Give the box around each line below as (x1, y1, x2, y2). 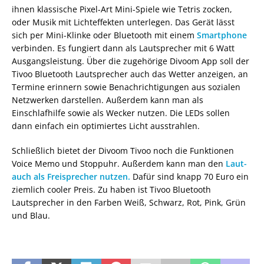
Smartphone (197, 29, 247, 41)
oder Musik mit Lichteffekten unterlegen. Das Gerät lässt (12, 16, 235, 28)
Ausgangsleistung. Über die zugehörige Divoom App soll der (12, 55, 249, 67)
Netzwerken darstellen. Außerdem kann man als (12, 94, 203, 105)
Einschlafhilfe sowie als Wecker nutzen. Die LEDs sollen (12, 107, 230, 118)
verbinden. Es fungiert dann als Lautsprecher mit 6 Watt (12, 42, 235, 54)
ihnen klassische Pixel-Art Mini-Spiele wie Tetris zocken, (12, 3, 232, 15)
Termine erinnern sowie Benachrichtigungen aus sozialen (12, 81, 240, 93)
